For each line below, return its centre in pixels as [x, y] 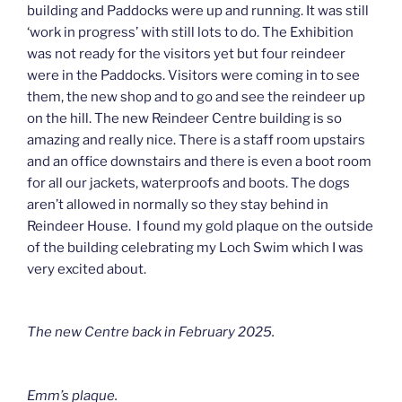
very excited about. [87, 269]
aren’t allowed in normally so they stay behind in [178, 204]
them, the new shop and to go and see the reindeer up [196, 96]
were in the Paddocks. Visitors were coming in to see [193, 75]
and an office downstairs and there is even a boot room [199, 161]
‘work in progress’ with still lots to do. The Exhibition [190, 32]
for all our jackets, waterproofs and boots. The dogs [188, 183]
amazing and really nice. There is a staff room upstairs [196, 140]
